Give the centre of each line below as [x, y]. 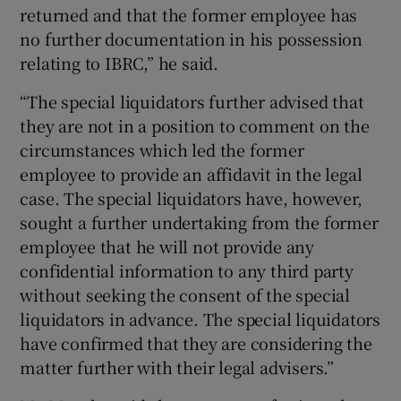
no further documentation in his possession [192, 38]
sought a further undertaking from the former [199, 222]
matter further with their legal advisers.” [177, 367]
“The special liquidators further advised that [192, 101]
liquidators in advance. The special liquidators [200, 318]
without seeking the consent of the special [185, 294]
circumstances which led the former [162, 149]
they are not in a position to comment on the [195, 125]
